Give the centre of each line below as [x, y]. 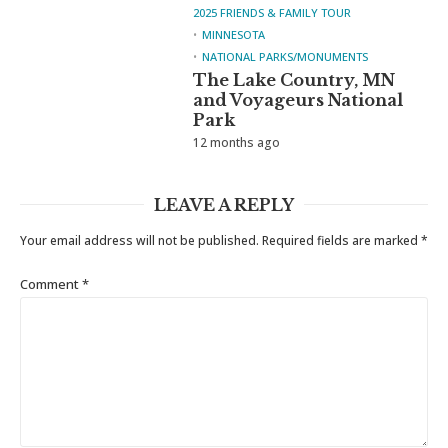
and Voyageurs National [298, 100]
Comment [51, 284]
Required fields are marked [341, 241]
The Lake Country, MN [294, 80]
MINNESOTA [234, 35]
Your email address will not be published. [139, 241]
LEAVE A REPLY [224, 205]
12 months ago [237, 143]
